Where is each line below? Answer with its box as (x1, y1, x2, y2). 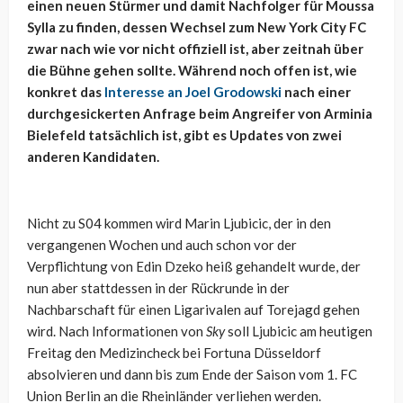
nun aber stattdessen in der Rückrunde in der (27, 280, 290, 297)
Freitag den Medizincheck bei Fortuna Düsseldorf (27, 345, 321, 362)
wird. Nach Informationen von (27, 323, 206, 340)
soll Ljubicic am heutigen (225, 323, 372, 340)
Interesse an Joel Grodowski (104, 84, 282, 101)
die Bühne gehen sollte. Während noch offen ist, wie (27, 62, 357, 79)
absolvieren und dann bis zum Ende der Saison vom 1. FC (27, 366, 357, 383)
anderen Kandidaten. (27, 148, 159, 166)
